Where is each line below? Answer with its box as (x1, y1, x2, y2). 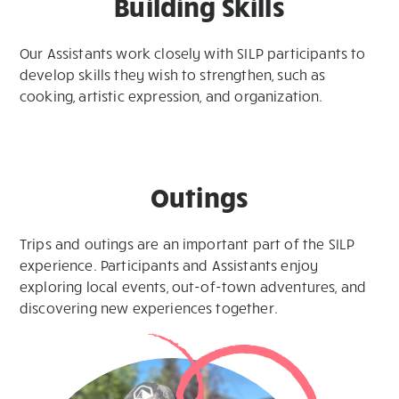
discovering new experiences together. (20, 299, 278, 316)
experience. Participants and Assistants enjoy (20, 256, 319, 273)
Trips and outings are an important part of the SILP (20, 235, 355, 252)
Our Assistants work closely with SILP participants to (20, 45, 366, 61)
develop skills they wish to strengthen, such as (20, 66, 326, 83)
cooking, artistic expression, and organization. (20, 87, 323, 104)
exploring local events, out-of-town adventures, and (20, 278, 367, 295)
